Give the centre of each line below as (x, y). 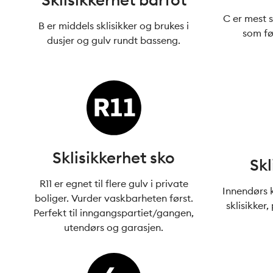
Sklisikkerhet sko (114, 158)
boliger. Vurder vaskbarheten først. (114, 198)
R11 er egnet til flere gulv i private (114, 183)
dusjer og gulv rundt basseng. (114, 40)
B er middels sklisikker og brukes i (114, 26)
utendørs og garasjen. (114, 227)
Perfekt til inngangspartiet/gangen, (114, 213)
